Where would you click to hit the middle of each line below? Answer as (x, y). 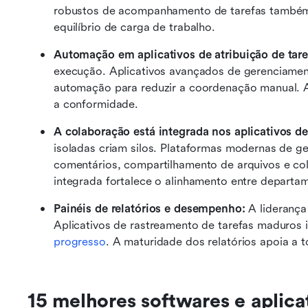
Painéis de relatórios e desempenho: (150, 209)
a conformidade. (98, 104)
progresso (80, 242)
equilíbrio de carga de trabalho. (136, 27)
